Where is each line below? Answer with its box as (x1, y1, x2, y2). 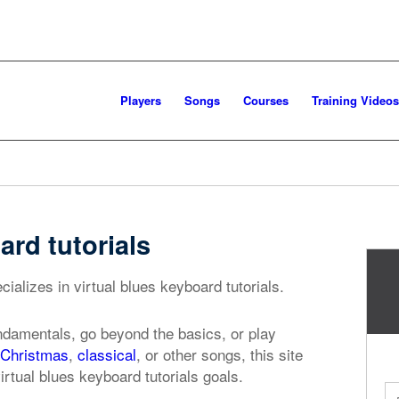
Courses (243, 92, 289, 109)
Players (120, 92, 161, 109)
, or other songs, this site (136, 343, 303, 366)
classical (77, 343, 136, 366)
